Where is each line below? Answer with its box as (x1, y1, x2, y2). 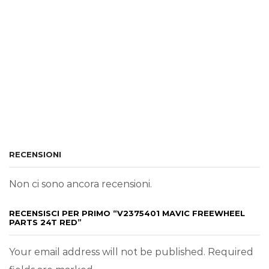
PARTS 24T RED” (9, 217, 82, 228)
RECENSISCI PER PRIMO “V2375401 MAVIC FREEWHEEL (9, 208, 245, 219)
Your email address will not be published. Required (9, 246, 253, 258)
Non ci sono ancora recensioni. (9, 178, 152, 190)
